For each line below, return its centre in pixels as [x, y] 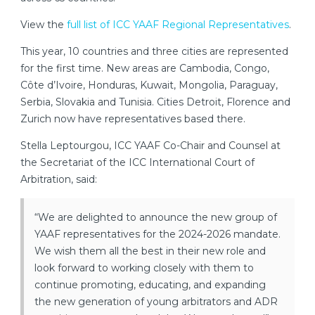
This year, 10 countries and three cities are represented [154, 52]
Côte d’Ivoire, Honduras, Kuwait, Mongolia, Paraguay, [149, 85]
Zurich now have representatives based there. [133, 119]
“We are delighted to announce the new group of [156, 218]
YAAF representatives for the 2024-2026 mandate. [157, 234]
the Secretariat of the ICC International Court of [137, 163]
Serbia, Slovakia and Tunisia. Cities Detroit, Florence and [155, 102]
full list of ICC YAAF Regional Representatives [178, 25]
